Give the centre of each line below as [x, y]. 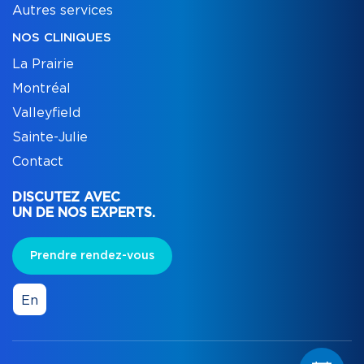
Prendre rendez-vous [92, 256]
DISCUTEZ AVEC [66, 198]
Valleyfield [46, 113]
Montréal [41, 89]
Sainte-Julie [50, 138]
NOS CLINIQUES [62, 38]
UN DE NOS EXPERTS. [84, 213]
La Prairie [43, 65]
